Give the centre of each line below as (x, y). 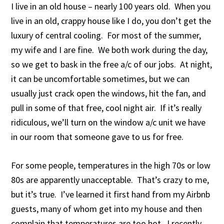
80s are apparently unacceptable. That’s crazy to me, (110, 180)
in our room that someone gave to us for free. (97, 137)
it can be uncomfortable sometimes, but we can (100, 79)
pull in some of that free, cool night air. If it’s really (106, 108)
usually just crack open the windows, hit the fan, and (109, 93)
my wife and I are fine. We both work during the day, (109, 50)
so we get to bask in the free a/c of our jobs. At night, (112, 64)
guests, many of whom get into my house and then (107, 209)
